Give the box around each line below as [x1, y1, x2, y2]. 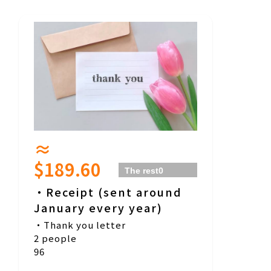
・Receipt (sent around [34, 184, 182, 200]
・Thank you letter [34, 218, 126, 232]
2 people [34, 232, 77, 245]
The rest [125, 166, 159, 176]
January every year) [34, 200, 163, 216]
